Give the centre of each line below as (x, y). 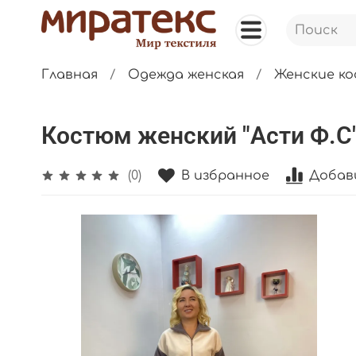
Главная (70, 74)
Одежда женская (186, 74)
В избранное (226, 175)
